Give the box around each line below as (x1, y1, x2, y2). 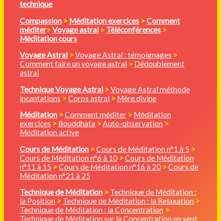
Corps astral (68, 93, 110, 103)
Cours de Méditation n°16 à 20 (59, 162, 161, 171)
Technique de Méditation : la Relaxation (63, 196, 194, 206)
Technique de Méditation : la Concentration (20, 205, 163, 215)
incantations (20, 93, 61, 103)
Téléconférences (106, 25, 161, 34)
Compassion (20, 16, 62, 25)
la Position (20, 196, 55, 206)
